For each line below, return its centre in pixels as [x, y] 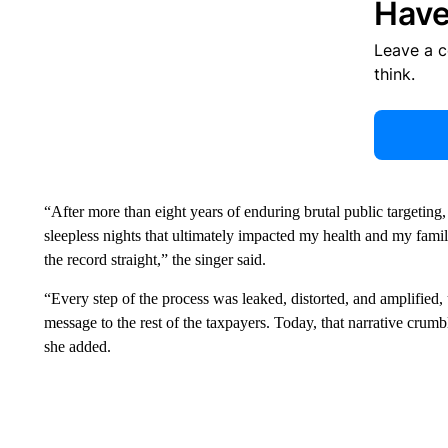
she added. [77, 347]
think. [394, 74]
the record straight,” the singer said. [154, 260]
